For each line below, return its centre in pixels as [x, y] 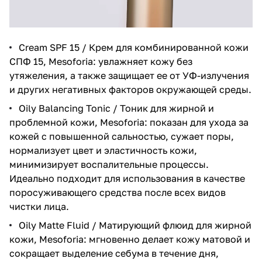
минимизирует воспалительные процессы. [109, 164]
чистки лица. [39, 206]
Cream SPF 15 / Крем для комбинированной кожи [134, 47]
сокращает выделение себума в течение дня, [114, 253]
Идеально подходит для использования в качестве [127, 178]
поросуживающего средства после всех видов [118, 192]
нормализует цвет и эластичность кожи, [103, 150]
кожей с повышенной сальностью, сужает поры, [122, 136]
